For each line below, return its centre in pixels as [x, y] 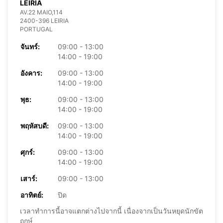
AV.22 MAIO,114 [41, 12]
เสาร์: [29, 178]
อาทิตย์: [32, 195]
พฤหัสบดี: [35, 125]
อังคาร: [31, 73]
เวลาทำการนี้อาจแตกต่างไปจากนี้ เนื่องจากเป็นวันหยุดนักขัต [111, 211]
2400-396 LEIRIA [44, 20]
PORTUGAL [36, 29]
